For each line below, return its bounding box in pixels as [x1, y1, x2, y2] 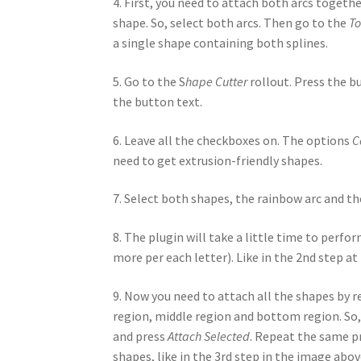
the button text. [113, 93, 203, 110]
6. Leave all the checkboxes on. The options [113, 131, 353, 148]
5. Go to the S [113, 73, 186, 90]
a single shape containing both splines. [113, 35, 329, 52]
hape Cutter [185, 73, 248, 90]
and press [113, 327, 168, 344]
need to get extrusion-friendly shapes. [113, 151, 323, 168]
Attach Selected [168, 327, 251, 344]
